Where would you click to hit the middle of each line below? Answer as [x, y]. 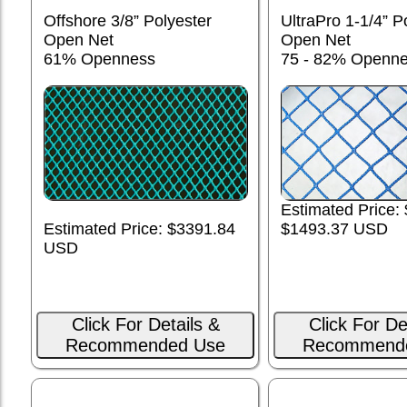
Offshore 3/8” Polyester [128, 21]
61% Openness [99, 60]
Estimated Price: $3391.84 [139, 229]
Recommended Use [145, 346]
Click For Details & [145, 325]
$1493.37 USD [334, 229]
